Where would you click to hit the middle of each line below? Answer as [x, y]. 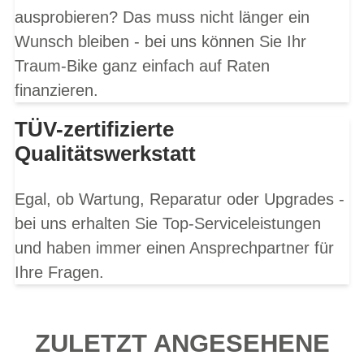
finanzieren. [56, 90]
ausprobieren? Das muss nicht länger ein [162, 17]
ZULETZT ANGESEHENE [182, 343]
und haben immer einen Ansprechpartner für [174, 247]
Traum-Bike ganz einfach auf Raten [142, 65]
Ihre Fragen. [62, 272]
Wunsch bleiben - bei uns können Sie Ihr [160, 41]
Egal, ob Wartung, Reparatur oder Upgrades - [180, 199]
